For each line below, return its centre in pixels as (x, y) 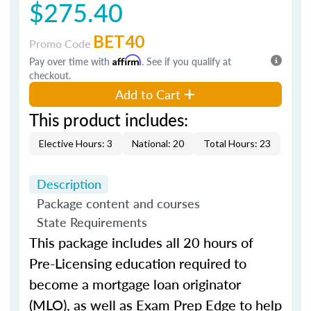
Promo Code (61, 43)
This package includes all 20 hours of (141, 242)
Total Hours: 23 (237, 143)
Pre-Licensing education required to (138, 263)
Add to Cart (148, 94)
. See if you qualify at (186, 61)
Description (69, 184)
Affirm (127, 60)
